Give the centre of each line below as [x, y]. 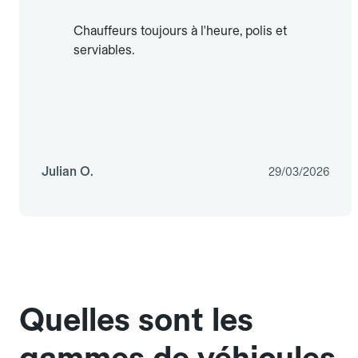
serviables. [104, 50]
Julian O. [68, 172]
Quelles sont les [136, 320]
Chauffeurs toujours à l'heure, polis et [180, 31]
